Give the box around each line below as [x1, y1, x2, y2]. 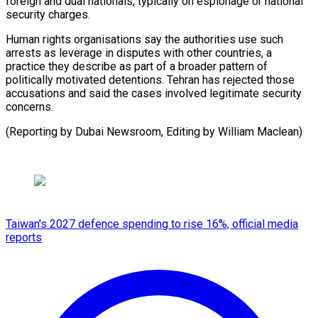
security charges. [6, 7, 90, 21]
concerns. [6, 99, 53, 114]
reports [6, 230, 42, 244]
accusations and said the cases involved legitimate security [6, 86, 302, 100]
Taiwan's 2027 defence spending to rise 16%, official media [6, 216, 298, 231]
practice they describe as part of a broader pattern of [6, 59, 268, 73]
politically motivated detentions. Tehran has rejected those [6, 72, 295, 87]
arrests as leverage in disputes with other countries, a [6, 45, 272, 60]
